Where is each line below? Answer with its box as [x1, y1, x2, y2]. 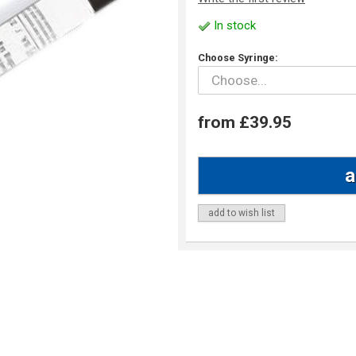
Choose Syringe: [198, 52, 278, 64]
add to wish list [208, 207, 275, 219]
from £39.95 [198, 112, 292, 132]
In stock [211, 18, 256, 33]
